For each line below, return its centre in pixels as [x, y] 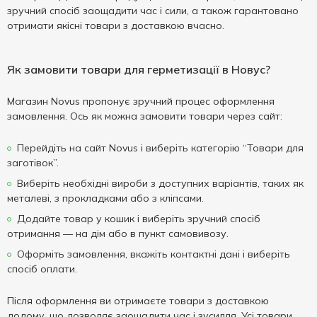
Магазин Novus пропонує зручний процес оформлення [141, 101]
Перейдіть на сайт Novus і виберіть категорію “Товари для [160, 148]
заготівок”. [33, 163]
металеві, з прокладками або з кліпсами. [105, 198]
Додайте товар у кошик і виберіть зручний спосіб [139, 219]
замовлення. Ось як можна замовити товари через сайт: [145, 116]
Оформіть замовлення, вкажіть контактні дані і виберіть [154, 254]
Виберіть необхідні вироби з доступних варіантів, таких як [160, 183]
